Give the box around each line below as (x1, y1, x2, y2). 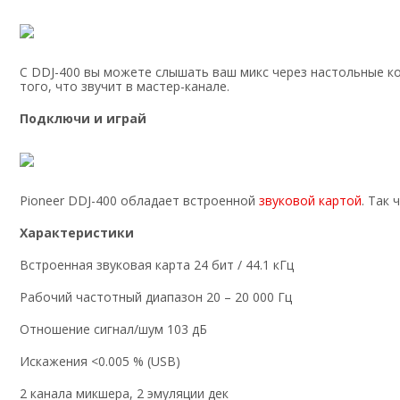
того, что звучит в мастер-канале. (20, 78, 229, 96)
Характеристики (20, 224, 134, 242)
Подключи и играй (20, 110, 146, 128)
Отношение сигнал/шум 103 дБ (20, 321, 207, 338)
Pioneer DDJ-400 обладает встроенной (20, 192, 259, 210)
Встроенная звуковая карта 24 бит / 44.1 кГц (20, 256, 294, 274)
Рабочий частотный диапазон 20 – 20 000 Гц (20, 288, 292, 306)
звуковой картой (259, 192, 362, 210)
